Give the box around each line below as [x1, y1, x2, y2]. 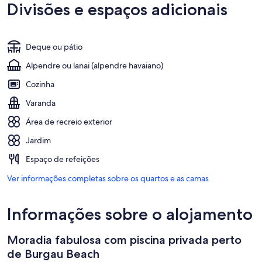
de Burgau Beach [7, 246, 99, 261]
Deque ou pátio [26, 41, 82, 52]
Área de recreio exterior [26, 116, 112, 127]
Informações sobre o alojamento [7, 204, 253, 224]
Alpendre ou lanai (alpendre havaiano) [26, 60, 163, 71]
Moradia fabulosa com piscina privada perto [7, 232, 242, 247]
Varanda [26, 97, 56, 108]
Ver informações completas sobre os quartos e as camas [7, 173, 209, 184]
